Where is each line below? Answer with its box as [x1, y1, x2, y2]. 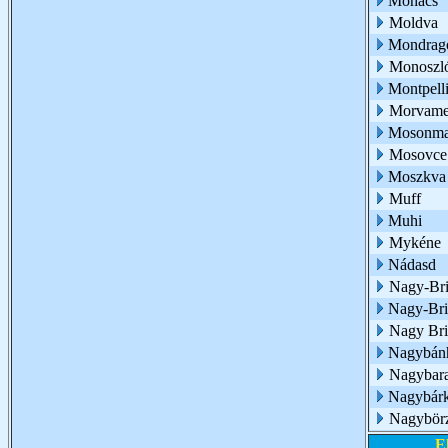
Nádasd [388, 256, 436, 273]
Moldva [389, 14, 438, 31]
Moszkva [388, 168, 446, 185]
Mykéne [389, 234, 441, 251]
